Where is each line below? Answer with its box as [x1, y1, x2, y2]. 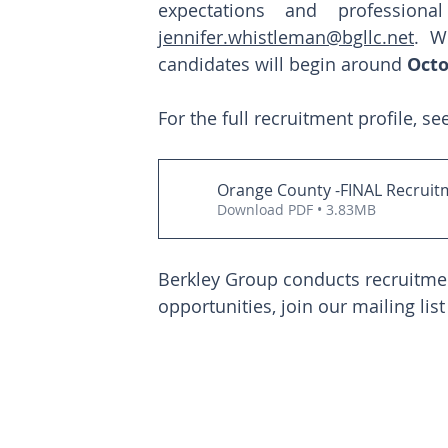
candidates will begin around [158, 52, 407, 77]
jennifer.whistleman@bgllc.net [158, 25, 414, 50]
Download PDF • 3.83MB [217, 200, 376, 220]
